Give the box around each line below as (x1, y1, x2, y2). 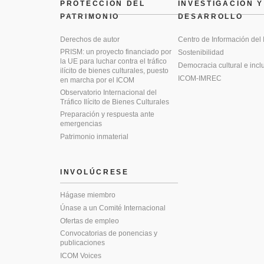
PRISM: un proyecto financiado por (60, 48, 171, 56)
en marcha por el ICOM (60, 76, 138, 84)
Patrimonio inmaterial (60, 133, 128, 141)
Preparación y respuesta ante (60, 110, 154, 118)
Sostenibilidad (177, 48, 224, 57)
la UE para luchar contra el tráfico (60, 57, 167, 65)
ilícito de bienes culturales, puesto (60, 67, 169, 75)
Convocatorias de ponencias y (60, 229, 157, 237)
